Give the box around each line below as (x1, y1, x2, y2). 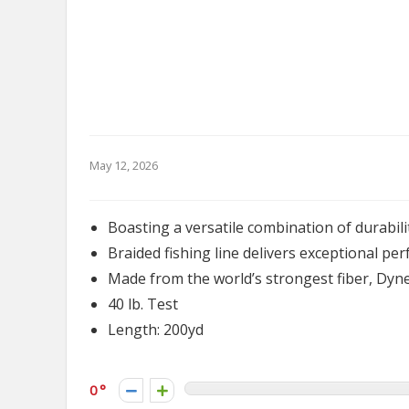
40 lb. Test (108, 294, 178, 314)
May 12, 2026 (89, 157, 158, 173)
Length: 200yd (108, 320, 204, 340)
